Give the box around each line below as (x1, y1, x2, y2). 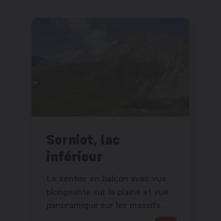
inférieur (46, 147, 103, 165)
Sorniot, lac (46, 131, 120, 148)
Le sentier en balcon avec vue (46, 174, 166, 184)
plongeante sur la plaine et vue (46, 187, 168, 197)
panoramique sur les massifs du (46, 201, 173, 210)
